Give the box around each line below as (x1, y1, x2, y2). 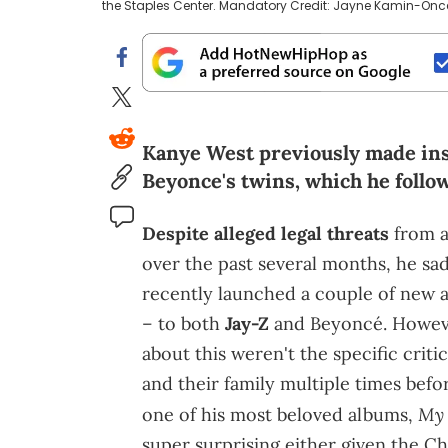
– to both (142, 312, 225, 336)
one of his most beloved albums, (142, 403, 418, 427)
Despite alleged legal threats (142, 222, 389, 246)
